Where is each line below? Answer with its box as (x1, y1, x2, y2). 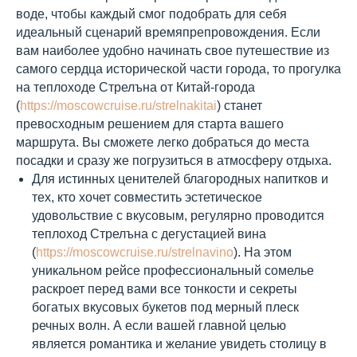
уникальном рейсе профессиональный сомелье (32, 264, 314, 277)
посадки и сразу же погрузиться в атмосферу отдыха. (16, 154, 331, 167)
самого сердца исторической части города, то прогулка (16, 62, 341, 76)
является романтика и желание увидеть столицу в (32, 337, 327, 351)
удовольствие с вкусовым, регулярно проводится (32, 209, 324, 222)
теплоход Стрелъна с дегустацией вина (32, 227, 266, 241)
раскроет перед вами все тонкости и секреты (32, 282, 297, 296)
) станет (217, 99, 262, 112)
